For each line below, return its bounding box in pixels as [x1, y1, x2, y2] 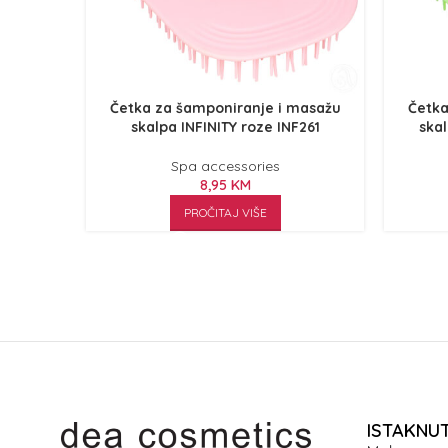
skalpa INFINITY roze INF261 [130, 118, 320, 136]
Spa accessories [170, 157, 280, 175]
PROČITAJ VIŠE [183, 205, 267, 220]
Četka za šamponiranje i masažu [109, 99, 341, 117]
